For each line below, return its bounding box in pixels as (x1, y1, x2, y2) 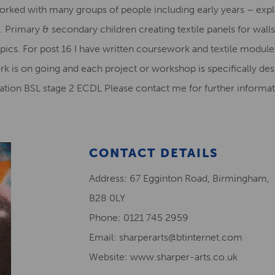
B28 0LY (89, 192, 125, 204)
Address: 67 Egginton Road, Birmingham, (89, 172, 269, 184)
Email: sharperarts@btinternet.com (89, 231, 242, 243)
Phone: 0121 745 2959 (89, 212, 188, 223)
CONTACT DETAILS (89, 145, 219, 160)
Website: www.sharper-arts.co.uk (89, 251, 238, 263)
